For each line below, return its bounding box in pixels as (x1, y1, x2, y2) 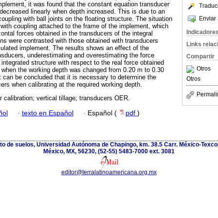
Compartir (186, 53, 215, 60)
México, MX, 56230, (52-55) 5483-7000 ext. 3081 (43, 147, 175, 155)
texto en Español (22, 109, 73, 117)
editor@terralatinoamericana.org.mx (61, 168, 157, 176)
